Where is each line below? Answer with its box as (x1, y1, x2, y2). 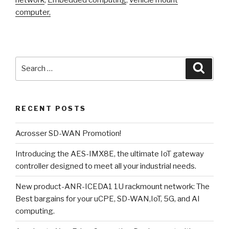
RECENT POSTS (15, 104, 86, 112)
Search (15, 58, 43, 67)
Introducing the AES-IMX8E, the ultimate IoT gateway (15, 149, 204, 158)
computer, (15, 7, 51, 17)
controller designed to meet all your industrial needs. (15, 161, 196, 171)
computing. (15, 206, 55, 216)
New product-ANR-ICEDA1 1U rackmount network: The (15, 181, 210, 191)
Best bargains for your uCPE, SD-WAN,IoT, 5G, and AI (15, 194, 200, 203)
